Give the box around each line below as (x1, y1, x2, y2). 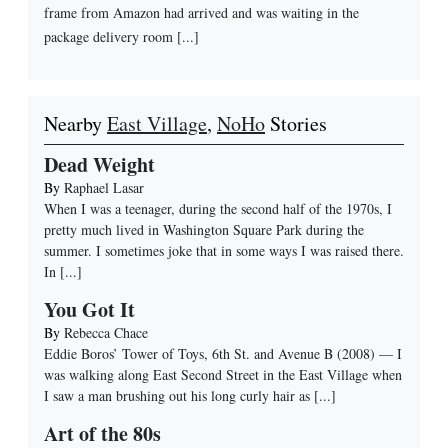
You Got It (44, 295, 135, 325)
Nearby (44, 110, 107, 138)
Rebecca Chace (64, 323, 148, 343)
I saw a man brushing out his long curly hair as (44, 386, 310, 406)
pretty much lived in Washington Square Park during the (44, 220, 364, 240)
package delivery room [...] (44, 27, 199, 47)
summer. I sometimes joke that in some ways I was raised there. (44, 241, 404, 261)
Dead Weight (44, 150, 155, 180)
